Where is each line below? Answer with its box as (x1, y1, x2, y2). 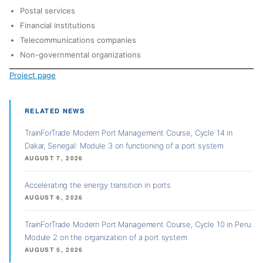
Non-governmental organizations (20, 50, 141, 60)
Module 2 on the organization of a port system (25, 232, 187, 242)
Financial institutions (20, 20, 96, 30)
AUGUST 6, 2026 (25, 195, 83, 201)
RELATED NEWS (25, 109, 85, 115)
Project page (9, 70, 56, 80)
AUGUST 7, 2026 (25, 156, 83, 162)
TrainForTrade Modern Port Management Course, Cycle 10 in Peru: (25, 220, 252, 230)
